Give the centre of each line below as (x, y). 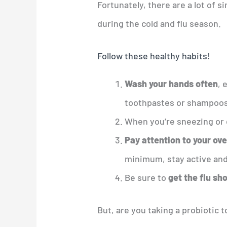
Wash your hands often (172, 83)
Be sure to (147, 177)
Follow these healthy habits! (154, 55)
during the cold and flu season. (159, 23)
